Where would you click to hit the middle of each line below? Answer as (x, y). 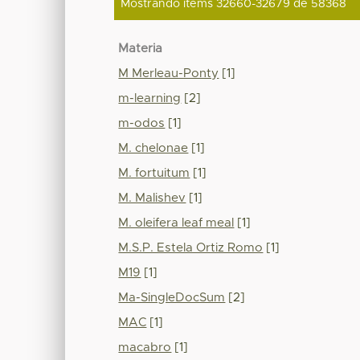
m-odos (142, 123)
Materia (141, 48)
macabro (145, 347)
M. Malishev (152, 198)
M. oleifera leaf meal (176, 223)
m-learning (150, 98)
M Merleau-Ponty (169, 73)
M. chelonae (153, 148)
